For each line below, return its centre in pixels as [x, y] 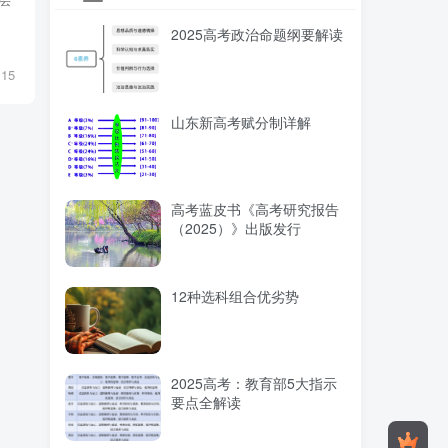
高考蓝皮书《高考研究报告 [255, 208]
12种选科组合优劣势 [235, 295]
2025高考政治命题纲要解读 [257, 34]
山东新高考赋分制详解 [241, 121]
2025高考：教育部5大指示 [254, 383]
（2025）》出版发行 [236, 227]
